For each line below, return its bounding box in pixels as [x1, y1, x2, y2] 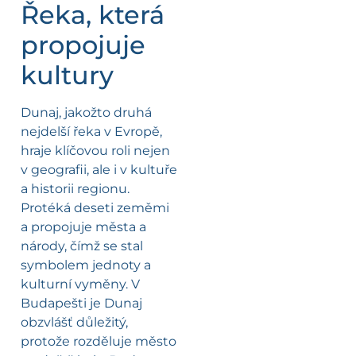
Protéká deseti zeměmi [21, 199, 169, 215]
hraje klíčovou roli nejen [21, 142, 170, 158]
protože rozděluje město [21, 333, 176, 349]
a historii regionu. [21, 180, 130, 196]
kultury [21, 59, 114, 91]
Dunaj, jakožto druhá [21, 104, 152, 120]
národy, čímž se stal [21, 238, 143, 253]
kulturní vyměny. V [21, 276, 140, 292]
